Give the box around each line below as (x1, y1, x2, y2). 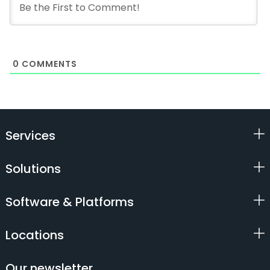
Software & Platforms (5, 193, 134, 210)
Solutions (5, 160, 61, 177)
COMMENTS (19, 57, 77, 70)
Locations (5, 226, 64, 243)
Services (5, 127, 55, 144)
